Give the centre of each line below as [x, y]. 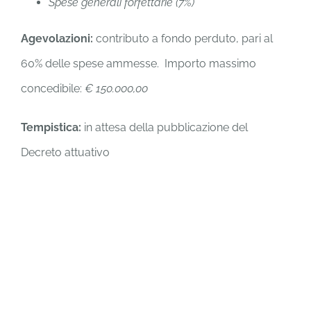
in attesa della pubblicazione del [165, 128]
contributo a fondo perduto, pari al [184, 39]
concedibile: [53, 89]
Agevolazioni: [58, 39]
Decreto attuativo [65, 153]
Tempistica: [51, 128]
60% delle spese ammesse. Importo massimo [138, 64]
